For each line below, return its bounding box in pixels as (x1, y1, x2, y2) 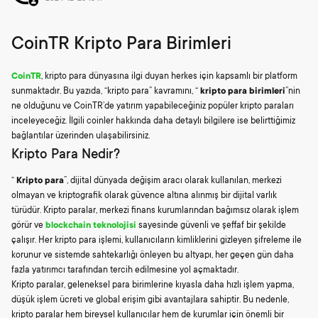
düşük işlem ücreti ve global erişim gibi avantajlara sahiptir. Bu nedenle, (11, 295, 289, 305)
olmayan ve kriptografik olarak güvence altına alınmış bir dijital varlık (11, 190, 277, 201)
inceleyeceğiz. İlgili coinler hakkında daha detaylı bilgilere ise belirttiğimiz (11, 116, 295, 126)
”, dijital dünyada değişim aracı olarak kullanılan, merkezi (64, 175, 282, 186)
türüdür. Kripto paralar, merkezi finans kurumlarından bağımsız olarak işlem (11, 205, 299, 216)
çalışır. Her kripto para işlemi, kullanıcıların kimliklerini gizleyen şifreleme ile (11, 235, 302, 246)
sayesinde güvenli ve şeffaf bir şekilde (136, 220, 286, 231)
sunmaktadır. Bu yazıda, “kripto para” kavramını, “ (11, 87, 200, 97)
